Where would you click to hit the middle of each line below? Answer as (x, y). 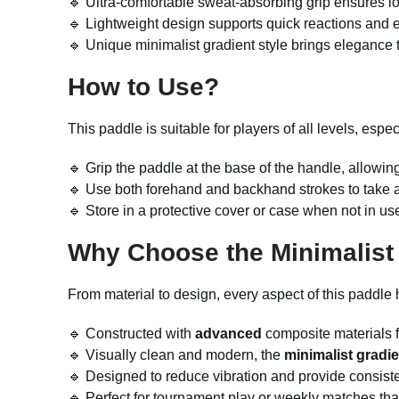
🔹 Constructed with (131, 334)
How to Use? (143, 87)
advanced (228, 334)
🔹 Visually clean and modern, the (176, 355)
